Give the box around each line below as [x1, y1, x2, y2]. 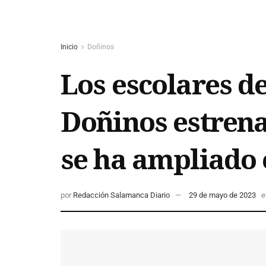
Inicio [61, 43, 78, 51]
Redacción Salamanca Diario [73, 191, 170, 200]
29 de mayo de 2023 [189, 191, 256, 200]
